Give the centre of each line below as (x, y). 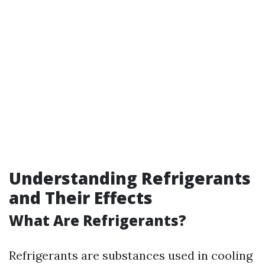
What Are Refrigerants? (98, 220)
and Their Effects (81, 198)
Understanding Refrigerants (130, 178)
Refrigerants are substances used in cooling (131, 255)
